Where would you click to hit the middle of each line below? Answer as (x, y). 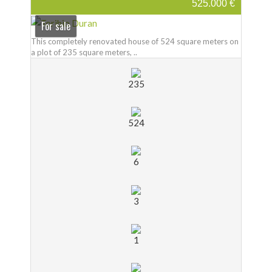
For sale (56, 26)
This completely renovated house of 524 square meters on (135, 41)
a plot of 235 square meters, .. (84, 52)
